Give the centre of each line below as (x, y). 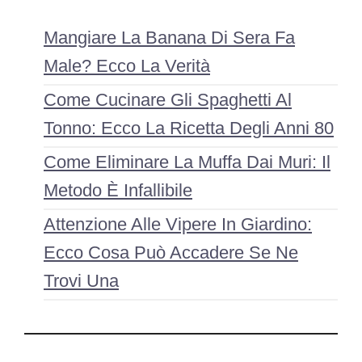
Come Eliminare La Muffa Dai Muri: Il (187, 162)
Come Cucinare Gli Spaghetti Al (168, 100)
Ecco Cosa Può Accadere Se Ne (171, 253)
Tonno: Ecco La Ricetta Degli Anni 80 (189, 128)
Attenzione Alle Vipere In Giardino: (178, 225)
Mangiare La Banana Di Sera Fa (169, 38)
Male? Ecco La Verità (127, 66)
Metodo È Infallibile (118, 191)
